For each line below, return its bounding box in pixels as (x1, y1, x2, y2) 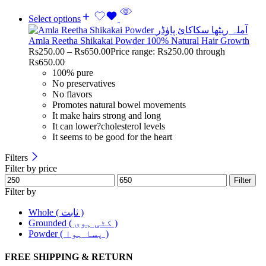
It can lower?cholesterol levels (52, 121, 165, 131)
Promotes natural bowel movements (52, 99, 186, 110)
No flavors (52, 88, 92, 99)
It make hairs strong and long (52, 110, 161, 121)
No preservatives (52, 78, 115, 88)
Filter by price (5, 163, 57, 173)
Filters (5, 152, 30, 163)
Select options (28, 13, 81, 24)
